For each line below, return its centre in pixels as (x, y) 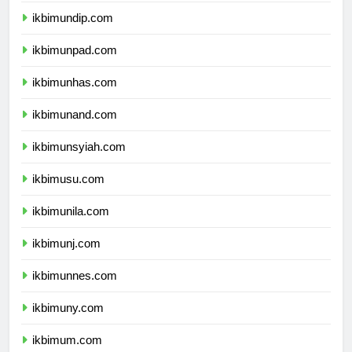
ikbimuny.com (68, 322)
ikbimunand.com (75, 129)
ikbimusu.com (68, 193)
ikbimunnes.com (75, 290)
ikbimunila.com (71, 225)
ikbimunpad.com (75, 64)
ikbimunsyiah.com (79, 161)
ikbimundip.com (73, 32)
